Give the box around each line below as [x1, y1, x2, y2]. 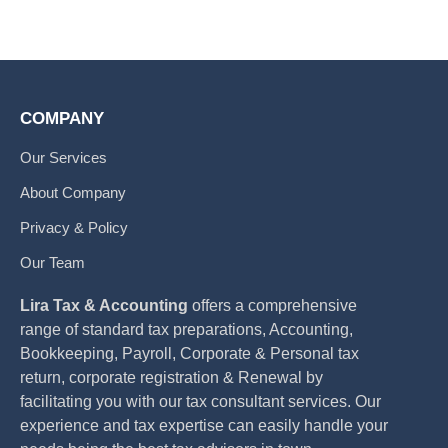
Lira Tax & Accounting [20, 297, 192, 315]
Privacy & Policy [20, 219, 128, 237]
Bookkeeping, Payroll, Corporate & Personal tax [20, 345, 359, 363]
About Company [20, 184, 126, 202]
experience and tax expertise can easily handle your [20, 417, 388, 435]
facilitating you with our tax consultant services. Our [20, 393, 381, 411]
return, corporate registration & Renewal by [20, 369, 323, 387]
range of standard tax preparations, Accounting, [20, 321, 353, 339]
